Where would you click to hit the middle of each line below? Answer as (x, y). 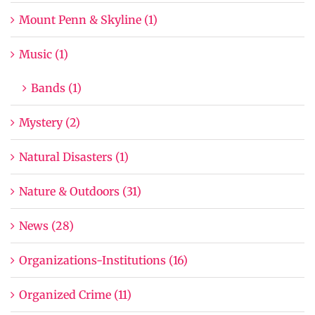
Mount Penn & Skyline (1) (88, 19)
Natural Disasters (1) (74, 156)
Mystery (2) (50, 122)
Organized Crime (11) (75, 294)
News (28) (46, 225)
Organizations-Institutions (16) (103, 260)
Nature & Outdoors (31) (80, 191)
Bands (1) (56, 88)
